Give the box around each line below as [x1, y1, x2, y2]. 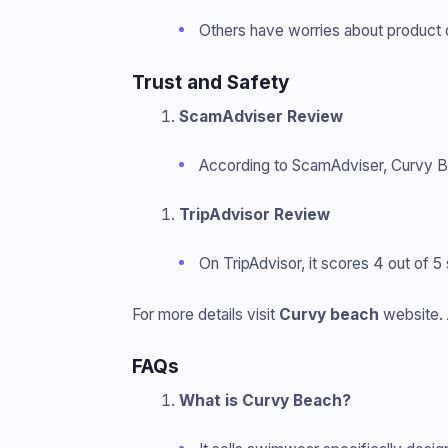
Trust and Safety [132, 70, 289, 94]
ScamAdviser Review [178, 106, 343, 126]
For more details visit [132, 304, 279, 324]
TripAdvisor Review [178, 205, 330, 224]
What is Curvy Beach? [178, 390, 351, 410]
